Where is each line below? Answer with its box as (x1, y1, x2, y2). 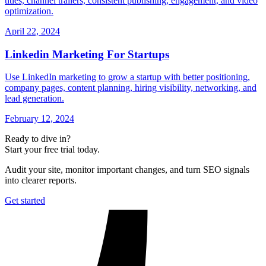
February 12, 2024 (5, 113, 74, 124)
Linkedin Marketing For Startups (5, 47, 169, 61)
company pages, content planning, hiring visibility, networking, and (5, 83, 256, 93)
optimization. (5, 5, 53, 16)
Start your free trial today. (5, 144, 100, 155)
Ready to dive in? (5, 134, 71, 144)
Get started (5, 195, 45, 206)
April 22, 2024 (5, 26, 60, 36)
